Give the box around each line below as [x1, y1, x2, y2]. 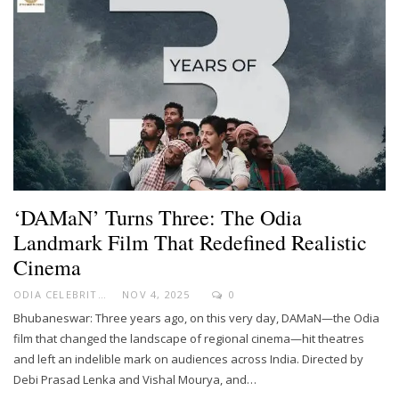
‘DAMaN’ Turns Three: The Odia [13, 203, 302, 232]
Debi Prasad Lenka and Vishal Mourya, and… [13, 371, 256, 388]
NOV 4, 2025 [122, 288, 191, 302]
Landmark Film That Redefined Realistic [13, 228, 367, 257]
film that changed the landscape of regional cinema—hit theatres [13, 330, 364, 347]
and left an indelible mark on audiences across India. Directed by [13, 351, 363, 368]
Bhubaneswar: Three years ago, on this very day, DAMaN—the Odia [13, 310, 379, 327]
